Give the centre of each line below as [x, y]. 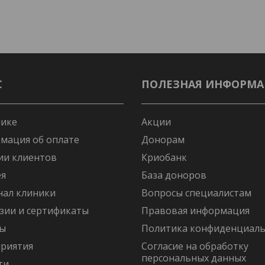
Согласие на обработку [195, 246]
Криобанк [164, 157]
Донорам [163, 140]
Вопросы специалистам [196, 193]
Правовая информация [195, 211]
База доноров [174, 175]
